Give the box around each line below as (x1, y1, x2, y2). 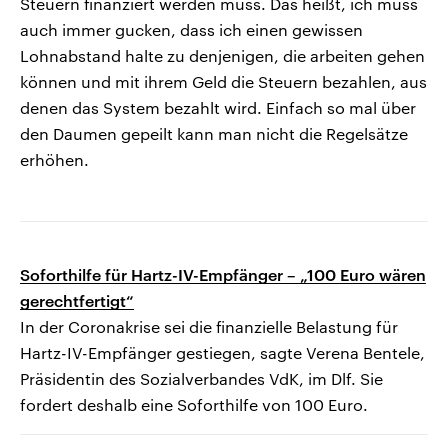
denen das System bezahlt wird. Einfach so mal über (20, 98, 416, 118)
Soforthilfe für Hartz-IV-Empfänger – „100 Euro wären (20, 265, 426, 285)
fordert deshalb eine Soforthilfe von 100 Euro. (20, 395, 368, 415)
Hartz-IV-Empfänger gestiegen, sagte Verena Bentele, (20, 343, 425, 363)
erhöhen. (20, 150, 89, 170)
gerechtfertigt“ (20, 291, 134, 311)
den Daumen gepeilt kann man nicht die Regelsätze (20, 124, 408, 144)
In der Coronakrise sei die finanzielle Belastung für (20, 317, 398, 337)
